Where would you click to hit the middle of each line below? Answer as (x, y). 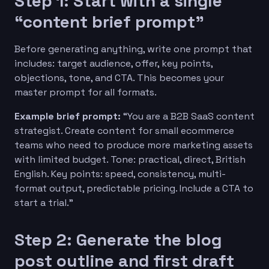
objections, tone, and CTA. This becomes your (119, 77)
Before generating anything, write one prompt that (133, 49)
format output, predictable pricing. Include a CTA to (134, 188)
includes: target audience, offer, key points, (113, 63)
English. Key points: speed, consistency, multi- (120, 174)
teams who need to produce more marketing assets (134, 145)
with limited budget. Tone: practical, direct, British (130, 159)
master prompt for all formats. (86, 92)
